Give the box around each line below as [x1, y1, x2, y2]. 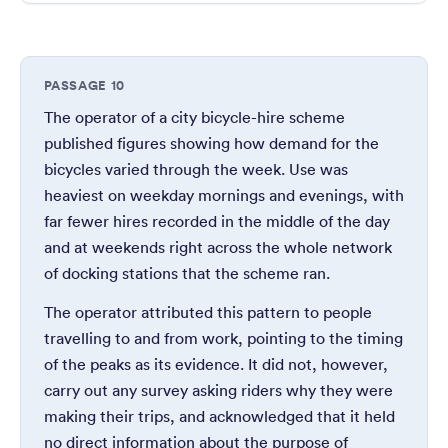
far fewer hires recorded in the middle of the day [43, 210, 390, 231]
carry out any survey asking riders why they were [43, 379, 393, 400]
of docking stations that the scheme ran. [43, 262, 330, 283]
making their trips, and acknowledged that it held [43, 405, 395, 426]
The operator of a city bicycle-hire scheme [43, 106, 345, 127]
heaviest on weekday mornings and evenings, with [43, 184, 404, 205]
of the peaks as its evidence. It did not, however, [43, 353, 388, 374]
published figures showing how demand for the [43, 132, 379, 153]
